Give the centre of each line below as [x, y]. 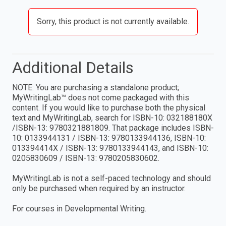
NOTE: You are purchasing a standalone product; [96, 88]
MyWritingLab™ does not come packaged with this [101, 98]
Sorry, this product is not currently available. [113, 22]
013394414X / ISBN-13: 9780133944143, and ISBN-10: [110, 148]
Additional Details [73, 68]
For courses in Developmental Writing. [80, 209]
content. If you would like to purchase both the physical [109, 108]
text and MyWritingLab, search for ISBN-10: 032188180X [112, 118]
